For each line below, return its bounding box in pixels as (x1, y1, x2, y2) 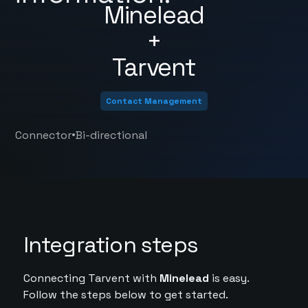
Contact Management (106, 96, 202, 107)
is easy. (208, 271, 249, 285)
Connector (15, 128, 72, 142)
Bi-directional (76, 128, 148, 142)
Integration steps (23, 231, 198, 258)
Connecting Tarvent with (23, 271, 159, 285)
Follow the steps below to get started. (23, 287, 228, 302)
